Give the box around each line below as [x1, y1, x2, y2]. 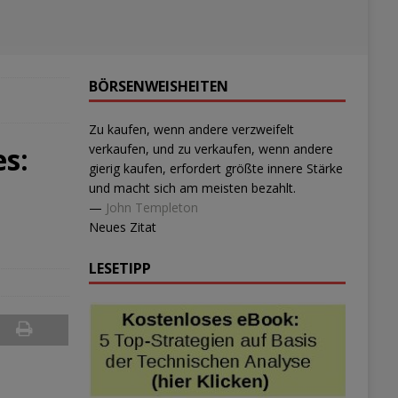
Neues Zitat [88, 219, 156, 235]
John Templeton [105, 199, 198, 216]
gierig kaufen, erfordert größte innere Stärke [88, 160, 343, 177]
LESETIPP [88, 259, 151, 278]
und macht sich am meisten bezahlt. [88, 179, 296, 196]
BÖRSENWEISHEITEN [88, 76, 228, 96]
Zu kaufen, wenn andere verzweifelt [88, 121, 294, 138]
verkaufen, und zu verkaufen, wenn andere [88, 140, 333, 157]
